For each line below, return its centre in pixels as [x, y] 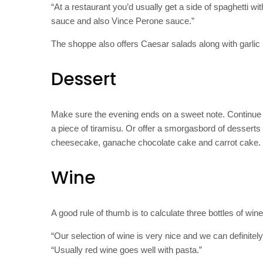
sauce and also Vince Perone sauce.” [123, 21]
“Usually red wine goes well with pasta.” [127, 249]
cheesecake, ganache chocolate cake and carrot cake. [156, 142]
